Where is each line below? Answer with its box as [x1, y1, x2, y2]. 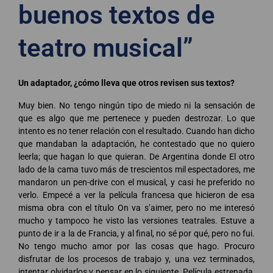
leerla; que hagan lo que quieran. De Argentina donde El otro [18, 151, 255, 161]
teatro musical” [18, 32, 193, 63]
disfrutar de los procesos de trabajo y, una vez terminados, [18, 253, 255, 264]
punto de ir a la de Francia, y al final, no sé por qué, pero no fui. [18, 228, 255, 238]
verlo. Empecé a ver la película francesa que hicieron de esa [18, 190, 255, 200]
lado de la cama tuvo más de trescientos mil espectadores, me [18, 164, 255, 174]
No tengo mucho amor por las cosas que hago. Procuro [18, 241, 255, 251]
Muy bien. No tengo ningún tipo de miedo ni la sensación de [18, 100, 255, 110]
